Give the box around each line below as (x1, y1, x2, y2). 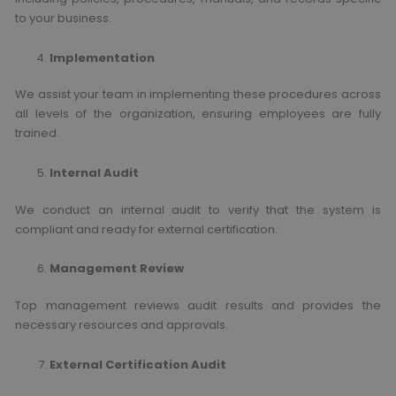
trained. (15, 125, 60, 142)
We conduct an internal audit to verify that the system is (15, 201, 381, 218)
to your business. (15, 10, 112, 27)
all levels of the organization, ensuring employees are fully (15, 105, 381, 123)
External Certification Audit (49, 355, 227, 373)
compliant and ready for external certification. (15, 220, 278, 238)
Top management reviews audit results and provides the (15, 296, 381, 314)
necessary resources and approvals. (15, 316, 229, 333)
